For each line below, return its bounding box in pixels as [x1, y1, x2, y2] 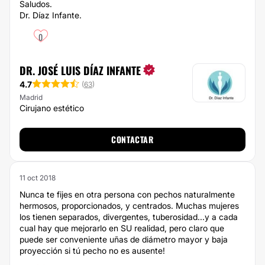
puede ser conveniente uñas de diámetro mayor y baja [20, 234, 228, 244]
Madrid [20, 92, 43, 102]
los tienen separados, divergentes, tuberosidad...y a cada [20, 212, 238, 222]
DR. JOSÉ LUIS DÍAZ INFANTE [20, 63, 141, 78]
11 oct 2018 [20, 173, 56, 182]
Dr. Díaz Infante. [20, 10, 82, 20]
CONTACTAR [111, 133, 154, 146]
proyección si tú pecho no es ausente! [20, 245, 165, 256]
